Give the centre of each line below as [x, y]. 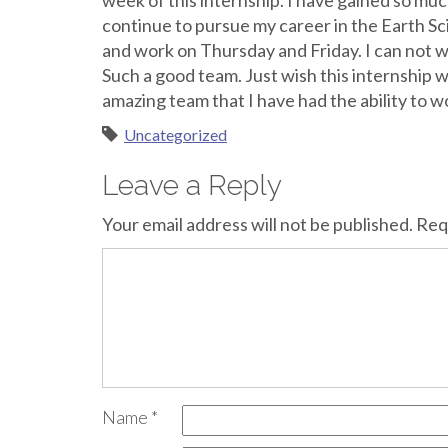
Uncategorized [175, 134]
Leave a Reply [192, 185]
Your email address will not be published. [257, 224]
